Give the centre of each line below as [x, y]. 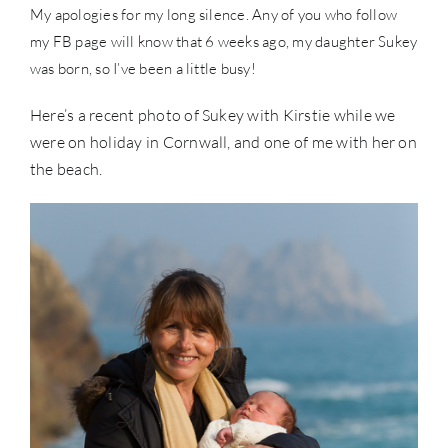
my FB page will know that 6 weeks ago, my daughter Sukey [224, 41]
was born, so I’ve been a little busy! [143, 68]
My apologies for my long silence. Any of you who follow [214, 14]
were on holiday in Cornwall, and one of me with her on [223, 141]
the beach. [66, 168]
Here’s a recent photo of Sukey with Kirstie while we [213, 114]
